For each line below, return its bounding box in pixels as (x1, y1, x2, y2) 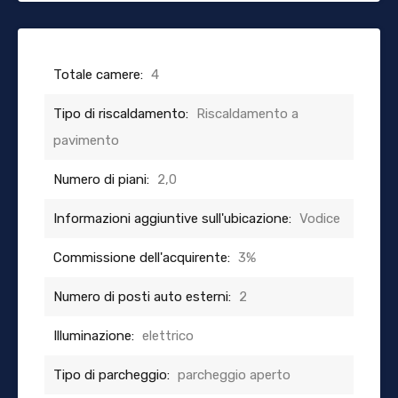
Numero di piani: (53, 171, 149, 187)
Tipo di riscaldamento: (53, 105, 188, 122)
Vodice (299, 210, 340, 227)
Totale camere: (53, 66, 143, 83)
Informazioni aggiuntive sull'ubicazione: (53, 210, 291, 227)
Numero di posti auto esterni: (53, 288, 231, 305)
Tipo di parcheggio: (53, 366, 170, 383)
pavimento (53, 131, 119, 148)
